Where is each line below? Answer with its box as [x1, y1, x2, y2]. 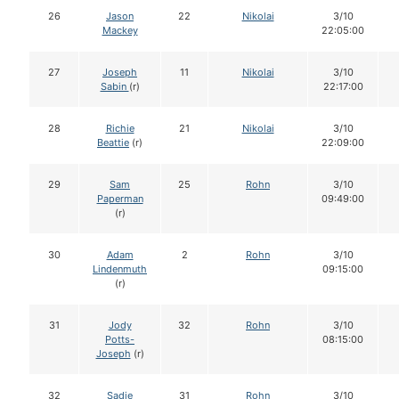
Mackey [102, 24, 138, 37]
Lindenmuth [93, 263, 147, 276]
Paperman [96, 192, 143, 206]
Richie [105, 122, 134, 135]
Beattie [97, 136, 129, 150]
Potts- [105, 333, 134, 346]
